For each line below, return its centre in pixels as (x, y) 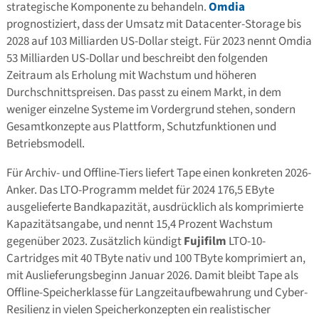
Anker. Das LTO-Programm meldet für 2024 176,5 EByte (140, 190)
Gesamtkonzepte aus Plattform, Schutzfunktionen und (141, 126)
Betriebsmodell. (45, 143)
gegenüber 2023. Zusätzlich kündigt (95, 241)
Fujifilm (205, 241)
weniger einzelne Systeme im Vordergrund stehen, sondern (151, 109)
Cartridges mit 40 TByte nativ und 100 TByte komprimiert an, (156, 258)
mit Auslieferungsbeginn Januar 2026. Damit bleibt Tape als (152, 275)
